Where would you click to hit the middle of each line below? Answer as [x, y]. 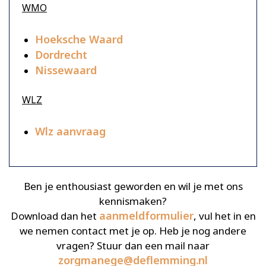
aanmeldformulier [146, 215]
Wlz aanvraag [72, 131]
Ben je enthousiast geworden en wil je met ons [133, 186]
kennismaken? [133, 201]
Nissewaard [66, 70]
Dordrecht [61, 54]
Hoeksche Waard [79, 39]
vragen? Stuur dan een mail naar [133, 245]
